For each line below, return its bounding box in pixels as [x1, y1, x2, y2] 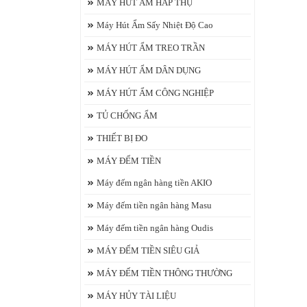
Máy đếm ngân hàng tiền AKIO [97, 177, 212, 188]
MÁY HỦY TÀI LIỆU [97, 291, 176, 301]
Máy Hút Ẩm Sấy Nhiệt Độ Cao [97, 20, 213, 30]
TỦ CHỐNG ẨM [97, 110, 158, 121]
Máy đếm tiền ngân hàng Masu [97, 200, 212, 210]
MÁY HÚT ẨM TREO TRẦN [97, 42, 205, 53]
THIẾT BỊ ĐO [97, 133, 147, 143]
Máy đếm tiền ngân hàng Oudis [97, 223, 213, 233]
